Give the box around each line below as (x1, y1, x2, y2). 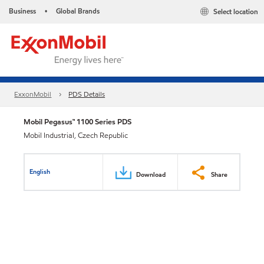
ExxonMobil (14, 89, 52, 100)
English (29, 166, 51, 176)
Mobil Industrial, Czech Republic (24, 130, 128, 141)
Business (9, 6, 36, 16)
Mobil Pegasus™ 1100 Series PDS (24, 116, 131, 127)
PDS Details (68, 89, 105, 100)
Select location (213, 6, 258, 17)
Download (136, 169, 166, 179)
